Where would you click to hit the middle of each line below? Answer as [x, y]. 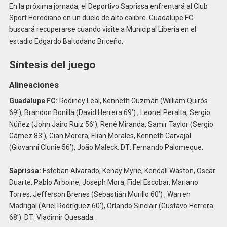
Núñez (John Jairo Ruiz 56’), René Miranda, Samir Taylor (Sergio [111, 124]
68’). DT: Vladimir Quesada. [52, 218]
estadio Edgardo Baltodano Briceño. [66, 41]
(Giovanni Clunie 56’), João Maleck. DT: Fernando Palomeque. [106, 147]
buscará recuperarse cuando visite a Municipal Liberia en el [102, 30]
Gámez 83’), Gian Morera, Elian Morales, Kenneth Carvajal [100, 136]
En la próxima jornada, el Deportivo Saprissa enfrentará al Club [108, 6]
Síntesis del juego [52, 65]
